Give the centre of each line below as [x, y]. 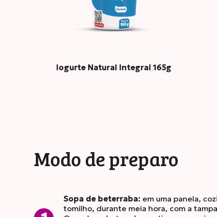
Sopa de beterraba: [102, 199]
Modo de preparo [106, 158]
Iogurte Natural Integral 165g [114, 67]
